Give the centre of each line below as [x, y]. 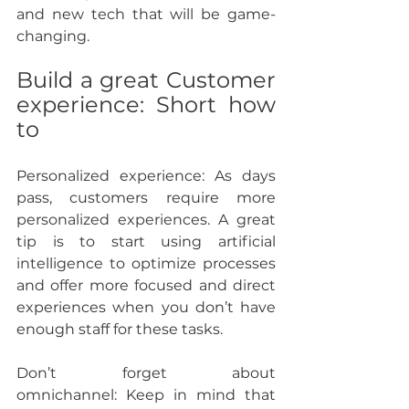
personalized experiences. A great [146, 220]
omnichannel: [71, 395]
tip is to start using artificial [146, 242]
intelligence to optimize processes [146, 264]
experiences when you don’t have [146, 308]
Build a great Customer [146, 80]
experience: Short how [146, 105]
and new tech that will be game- [146, 15]
